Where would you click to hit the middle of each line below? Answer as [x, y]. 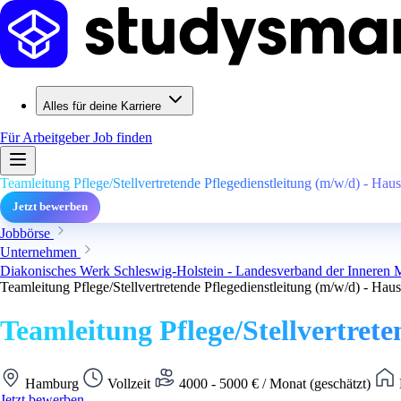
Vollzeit [129, 383]
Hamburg [52, 383]
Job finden [123, 137]
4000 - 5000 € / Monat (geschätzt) [275, 383]
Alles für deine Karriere [102, 106]
